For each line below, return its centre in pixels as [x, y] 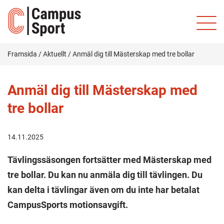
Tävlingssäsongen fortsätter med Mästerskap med [109, 160]
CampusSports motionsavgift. [69, 205]
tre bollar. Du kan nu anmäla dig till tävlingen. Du [105, 175]
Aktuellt [55, 54]
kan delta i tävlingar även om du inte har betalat [103, 190]
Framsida [22, 54]
